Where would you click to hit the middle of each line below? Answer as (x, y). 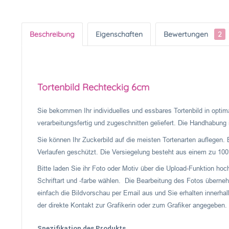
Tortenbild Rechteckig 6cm (93, 87)
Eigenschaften (119, 34)
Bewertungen (187, 34)
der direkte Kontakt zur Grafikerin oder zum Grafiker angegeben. (132, 205)
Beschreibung (52, 34)
